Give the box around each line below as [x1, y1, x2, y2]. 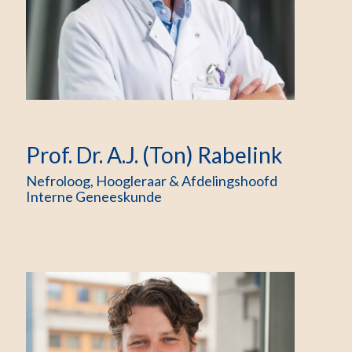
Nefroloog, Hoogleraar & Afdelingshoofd [26, 172, 278, 189]
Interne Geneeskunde [26, 188, 163, 205]
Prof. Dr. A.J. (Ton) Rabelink [26, 141, 284, 168]
